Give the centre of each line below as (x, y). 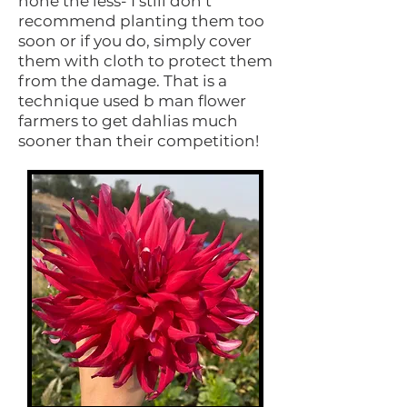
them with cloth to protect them (145, 61)
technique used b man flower (132, 101)
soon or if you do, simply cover (135, 41)
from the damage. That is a (123, 81)
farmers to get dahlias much (128, 121)
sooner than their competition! (139, 141)
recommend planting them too (141, 21)
